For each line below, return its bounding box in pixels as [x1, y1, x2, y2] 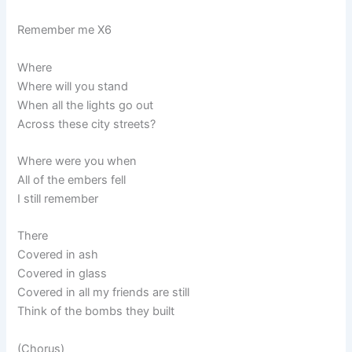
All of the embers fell [17, 172, 126, 187]
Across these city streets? [17, 116, 156, 131]
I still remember [17, 191, 99, 206]
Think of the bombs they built [17, 304, 175, 319]
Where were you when [17, 153, 137, 168]
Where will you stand [17, 79, 129, 93]
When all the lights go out [17, 97, 154, 112]
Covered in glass [17, 266, 108, 281]
